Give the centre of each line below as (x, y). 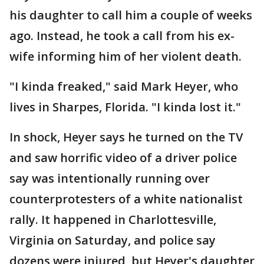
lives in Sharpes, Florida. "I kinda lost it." (125, 107)
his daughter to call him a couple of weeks (131, 15)
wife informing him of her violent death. (126, 56)
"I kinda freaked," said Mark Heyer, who (124, 86)
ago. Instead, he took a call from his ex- (122, 36)
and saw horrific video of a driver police (123, 158)
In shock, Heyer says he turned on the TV (126, 137)
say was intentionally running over (110, 178)
